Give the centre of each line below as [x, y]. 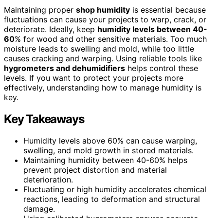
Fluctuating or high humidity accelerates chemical [115, 189]
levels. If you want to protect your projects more [94, 78]
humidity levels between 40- [152, 29]
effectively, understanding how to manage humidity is [103, 87]
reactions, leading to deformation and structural [112, 199]
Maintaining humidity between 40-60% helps [105, 160]
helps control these [162, 68]
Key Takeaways [44, 119]
